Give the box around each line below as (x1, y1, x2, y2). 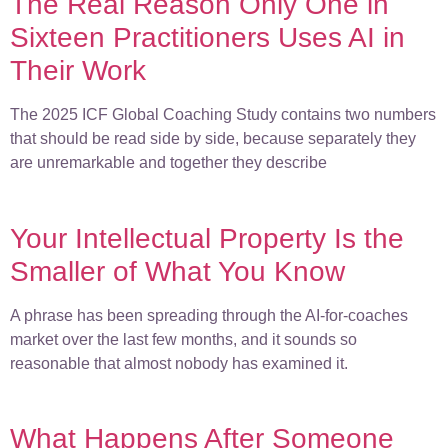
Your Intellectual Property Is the (10, 222, 404, 254)
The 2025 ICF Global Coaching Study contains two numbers (10, 106, 436, 124)
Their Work (10, 55, 146, 87)
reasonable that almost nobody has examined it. (10, 354, 348, 372)
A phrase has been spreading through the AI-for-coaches (10, 306, 408, 324)
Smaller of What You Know (10, 255, 345, 287)
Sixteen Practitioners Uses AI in (10, 22, 405, 54)
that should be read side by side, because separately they (10, 130, 416, 148)
